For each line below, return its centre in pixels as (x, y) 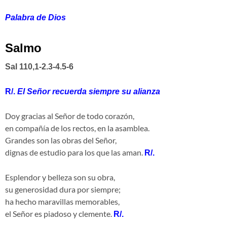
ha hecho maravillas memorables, (62, 202)
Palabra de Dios (35, 18)
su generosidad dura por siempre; (63, 190)
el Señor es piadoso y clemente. (59, 214)
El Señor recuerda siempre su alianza (89, 92)
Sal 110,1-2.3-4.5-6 (39, 67)
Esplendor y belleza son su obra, (60, 177)
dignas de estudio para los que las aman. (74, 153)
